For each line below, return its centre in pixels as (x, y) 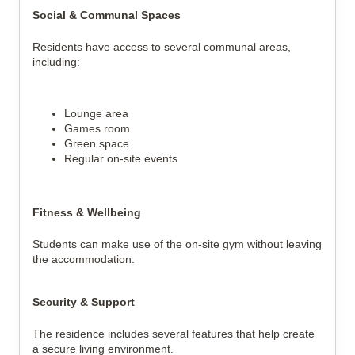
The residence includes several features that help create (174, 334)
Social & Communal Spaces (107, 15)
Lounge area (96, 113)
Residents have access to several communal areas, (162, 47)
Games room (97, 128)
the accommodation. (84, 259)
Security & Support (84, 302)
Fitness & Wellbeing (87, 212)
